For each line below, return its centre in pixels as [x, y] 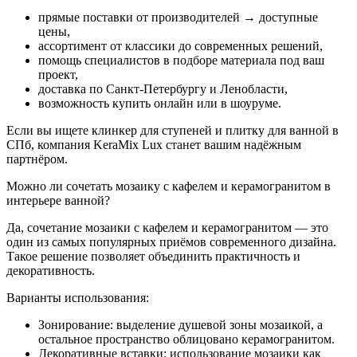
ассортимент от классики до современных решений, [180, 45]
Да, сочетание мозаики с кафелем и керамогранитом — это [167, 227]
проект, [58, 74]
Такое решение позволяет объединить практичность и [153, 256]
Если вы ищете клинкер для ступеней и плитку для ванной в [173, 130]
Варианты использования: [78, 297]
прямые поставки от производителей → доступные [178, 17]
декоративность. [51, 270]
